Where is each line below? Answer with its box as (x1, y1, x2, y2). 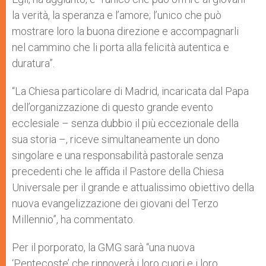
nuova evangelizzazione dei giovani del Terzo (12, 197, 218, 210)
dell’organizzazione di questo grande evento (12, 101, 213, 113)
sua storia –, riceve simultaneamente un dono (12, 133, 220, 145)
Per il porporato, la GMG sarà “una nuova (12, 241, 195, 254)
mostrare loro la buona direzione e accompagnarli (12, 25, 239, 37)
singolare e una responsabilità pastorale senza (12, 149, 223, 161)
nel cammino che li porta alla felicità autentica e (12, 41, 229, 53)
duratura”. (12, 57, 55, 69)
